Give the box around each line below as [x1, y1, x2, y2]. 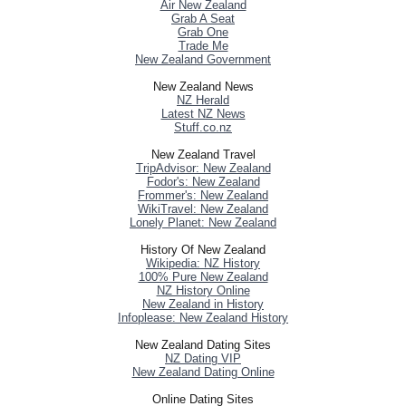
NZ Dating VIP [165, 351, 241, 365]
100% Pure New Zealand [138, 269, 268, 284]
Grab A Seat [171, 11, 235, 25]
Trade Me [178, 38, 228, 53]
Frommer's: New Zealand [138, 188, 268, 202]
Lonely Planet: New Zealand [130, 215, 276, 229]
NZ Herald [177, 92, 229, 107]
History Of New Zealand [140, 242, 266, 256]
